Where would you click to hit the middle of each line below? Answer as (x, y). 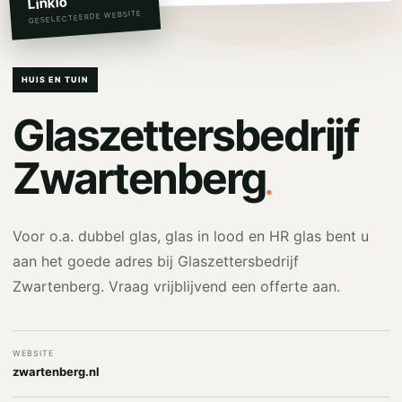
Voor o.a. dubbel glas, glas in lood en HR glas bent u (191, 236)
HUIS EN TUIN (55, 79)
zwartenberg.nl (56, 371)
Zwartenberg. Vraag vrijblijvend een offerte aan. (176, 286)
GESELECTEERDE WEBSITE (85, 17)
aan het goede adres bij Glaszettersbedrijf (156, 261)
